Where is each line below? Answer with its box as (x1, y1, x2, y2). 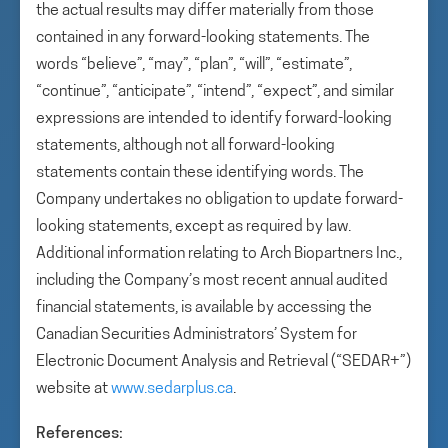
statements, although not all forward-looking (36, 138, 335, 154)
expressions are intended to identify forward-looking (36, 111, 392, 127)
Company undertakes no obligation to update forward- (36, 192, 403, 208)
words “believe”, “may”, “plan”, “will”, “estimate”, (36, 57, 352, 73)
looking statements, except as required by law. (36, 219, 351, 235)
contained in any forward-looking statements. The (36, 30, 370, 46)
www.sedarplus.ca (111, 381, 233, 397)
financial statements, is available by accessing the (36, 300, 372, 316)
